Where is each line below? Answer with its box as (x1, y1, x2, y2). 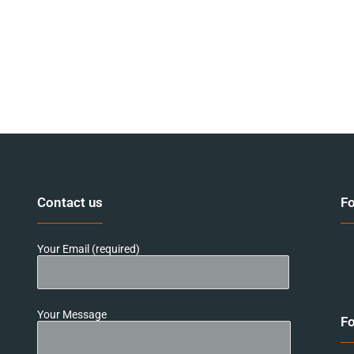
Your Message (37, 307, 107, 321)
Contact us (37, 194, 104, 210)
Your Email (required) (37, 242, 141, 255)
